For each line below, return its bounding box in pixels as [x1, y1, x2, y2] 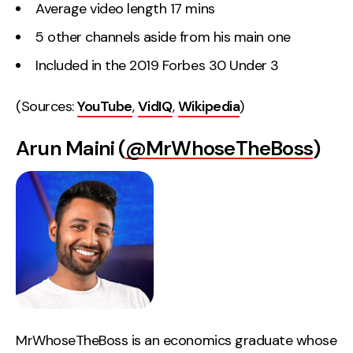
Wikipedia [177, 96, 240, 116]
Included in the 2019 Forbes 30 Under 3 [35, 56, 279, 76]
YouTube [77, 96, 132, 116]
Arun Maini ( [16, 134, 125, 162]
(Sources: [16, 96, 78, 116]
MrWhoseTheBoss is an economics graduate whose [16, 330, 337, 350]
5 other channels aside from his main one [35, 28, 291, 47]
